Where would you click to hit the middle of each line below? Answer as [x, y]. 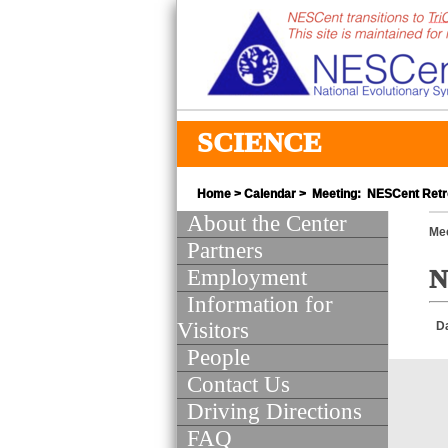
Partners [225, 250]
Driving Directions [274, 411]
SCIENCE [259, 142]
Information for [260, 304]
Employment [247, 277]
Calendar [270, 194]
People [218, 357]
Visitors [213, 330]
